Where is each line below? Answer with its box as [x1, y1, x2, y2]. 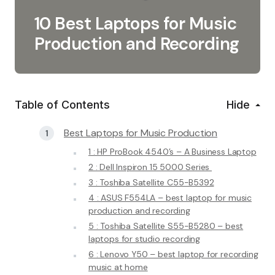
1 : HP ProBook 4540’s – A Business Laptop [88, 146, 257, 157]
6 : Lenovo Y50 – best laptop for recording [88, 249, 258, 260]
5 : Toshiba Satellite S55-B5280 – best [88, 220, 244, 231]
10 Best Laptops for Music [34, 12, 237, 35]
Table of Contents [15, 98, 110, 111]
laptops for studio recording [88, 233, 200, 244]
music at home [88, 261, 148, 273]
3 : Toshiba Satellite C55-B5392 [88, 177, 214, 188]
